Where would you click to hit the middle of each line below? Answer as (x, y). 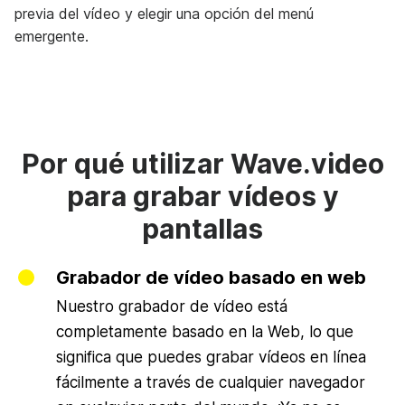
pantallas (202, 229)
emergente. (52, 37)
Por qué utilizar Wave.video (202, 164)
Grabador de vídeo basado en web (211, 278)
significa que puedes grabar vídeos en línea (211, 358)
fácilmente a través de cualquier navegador (211, 383)
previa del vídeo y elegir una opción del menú (164, 14)
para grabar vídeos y (202, 197)
